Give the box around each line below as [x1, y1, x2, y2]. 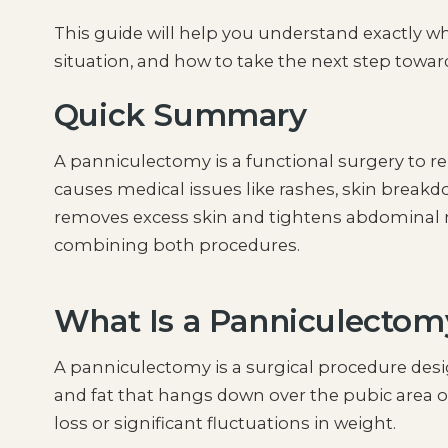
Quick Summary [53, 96, 307, 135]
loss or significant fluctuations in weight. [53, 413, 396, 434]
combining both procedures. [53, 235, 300, 256]
